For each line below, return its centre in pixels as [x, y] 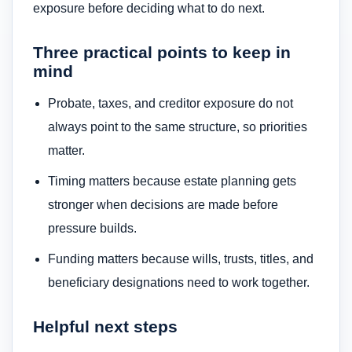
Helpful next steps [105, 326]
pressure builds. [93, 228]
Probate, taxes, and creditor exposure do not [171, 103]
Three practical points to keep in [162, 53]
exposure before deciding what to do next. [149, 9]
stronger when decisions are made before [163, 204]
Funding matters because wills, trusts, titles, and [181, 258]
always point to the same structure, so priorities [178, 127]
